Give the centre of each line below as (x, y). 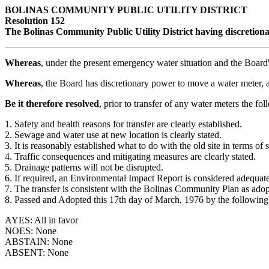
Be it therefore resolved (52, 104)
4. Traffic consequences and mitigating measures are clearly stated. (130, 156)
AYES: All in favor (41, 220)
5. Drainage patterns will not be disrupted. (84, 167)
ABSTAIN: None (39, 242)
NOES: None (31, 231)
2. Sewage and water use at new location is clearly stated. (113, 135)
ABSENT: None (37, 252)
